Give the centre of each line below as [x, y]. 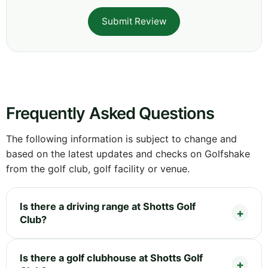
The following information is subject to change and [121, 138]
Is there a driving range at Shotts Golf [108, 206]
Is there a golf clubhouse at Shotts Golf [111, 258]
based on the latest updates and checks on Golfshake [128, 153]
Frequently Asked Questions [110, 113]
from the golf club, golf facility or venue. [98, 168]
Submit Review [134, 21]
